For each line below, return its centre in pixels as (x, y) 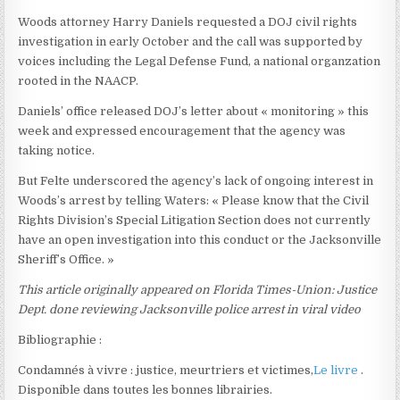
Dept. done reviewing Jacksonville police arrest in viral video (190, 309)
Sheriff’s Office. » (67, 259)
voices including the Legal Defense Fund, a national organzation (200, 61)
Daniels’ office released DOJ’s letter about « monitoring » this (194, 111)
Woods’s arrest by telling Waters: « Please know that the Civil (194, 200)
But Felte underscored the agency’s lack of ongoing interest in (196, 180)
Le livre (337, 370)
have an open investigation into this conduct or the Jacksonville (200, 239)
